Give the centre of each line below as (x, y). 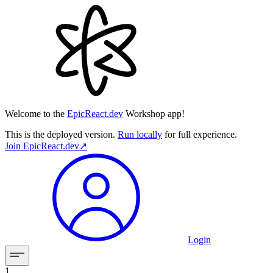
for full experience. (200, 134)
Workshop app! (155, 114)
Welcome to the (35, 114)
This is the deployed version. (61, 134)
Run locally (140, 134)
